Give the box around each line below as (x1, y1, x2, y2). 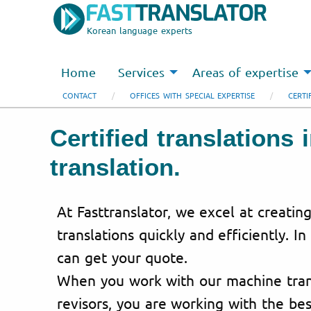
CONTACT (62, 90, 96, 101)
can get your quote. (57, 247, 188, 266)
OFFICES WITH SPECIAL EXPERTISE (130, 90, 255, 101)
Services (118, 65, 165, 80)
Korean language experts (87, 24, 192, 36)
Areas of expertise (192, 65, 299, 80)
